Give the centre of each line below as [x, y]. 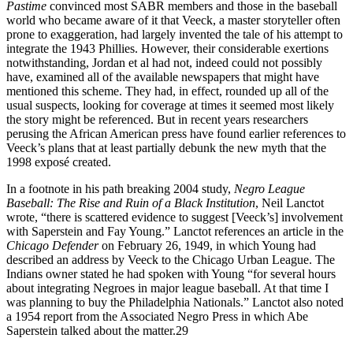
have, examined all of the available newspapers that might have [163, 76]
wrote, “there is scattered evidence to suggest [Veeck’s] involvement [175, 217]
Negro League [269, 188]
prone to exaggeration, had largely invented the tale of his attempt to [175, 34]
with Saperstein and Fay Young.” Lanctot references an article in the [175, 231]
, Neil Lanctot [290, 203]
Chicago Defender [54, 245]
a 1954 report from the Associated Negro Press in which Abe [157, 316]
